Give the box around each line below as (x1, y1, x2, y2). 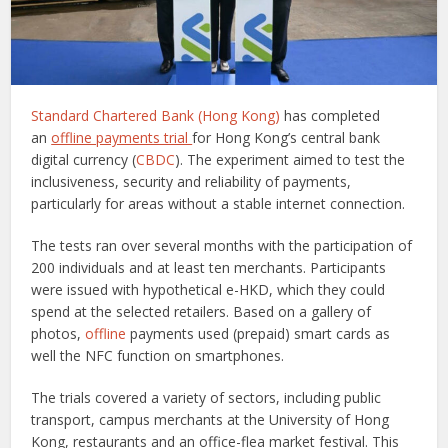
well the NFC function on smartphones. (31, 346, 289, 366)
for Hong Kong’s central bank (192, 128, 381, 148)
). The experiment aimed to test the (175, 150, 406, 170)
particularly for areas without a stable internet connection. (31, 194, 406, 214)
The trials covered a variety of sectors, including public (31, 388, 382, 408)
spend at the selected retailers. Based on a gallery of (31, 302, 372, 322)
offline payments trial (51, 128, 193, 148)
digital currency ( (31, 150, 137, 170)
